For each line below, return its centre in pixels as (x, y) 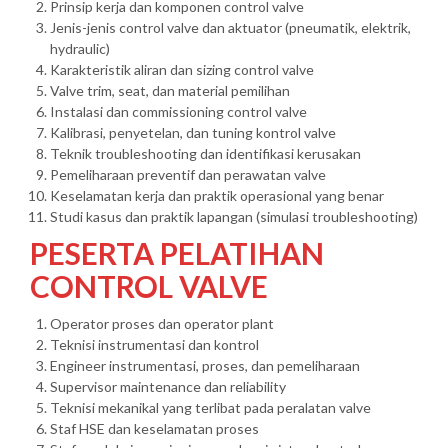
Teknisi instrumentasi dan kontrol (154, 345)
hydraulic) (80, 49)
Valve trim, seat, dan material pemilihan (170, 91)
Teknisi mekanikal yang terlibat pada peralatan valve (210, 408)
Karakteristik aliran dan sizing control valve (182, 70)
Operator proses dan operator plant (162, 324)
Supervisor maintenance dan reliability (168, 387)
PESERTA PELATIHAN (177, 253)
